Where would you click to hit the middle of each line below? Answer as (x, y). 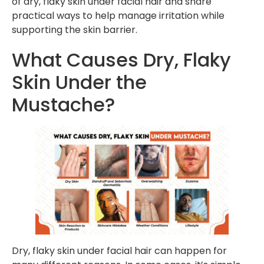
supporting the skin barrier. (75, 30)
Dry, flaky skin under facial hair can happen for (119, 250)
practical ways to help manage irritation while (118, 16)
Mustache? (63, 105)
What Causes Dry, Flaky (121, 60)
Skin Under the (79, 82)
